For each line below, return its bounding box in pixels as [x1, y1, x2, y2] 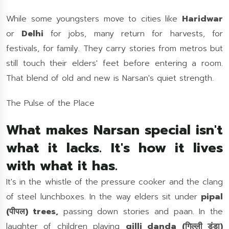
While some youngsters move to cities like [6, 13, 182, 25]
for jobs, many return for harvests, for [50, 28, 223, 40]
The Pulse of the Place [6, 97, 95, 109]
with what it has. [6, 156, 118, 176]
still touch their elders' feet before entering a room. [6, 57, 223, 70]
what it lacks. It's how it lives [6, 138, 223, 158]
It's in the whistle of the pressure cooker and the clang [6, 176, 223, 188]
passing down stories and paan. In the [58, 205, 223, 218]
